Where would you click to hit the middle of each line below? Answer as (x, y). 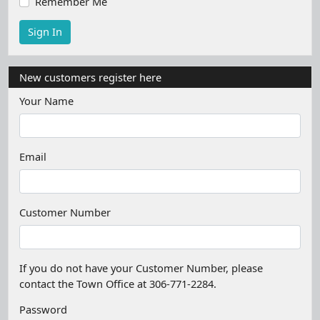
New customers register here (90, 77)
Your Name (46, 100)
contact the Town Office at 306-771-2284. (117, 283)
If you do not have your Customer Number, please (141, 267)
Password (43, 310)
